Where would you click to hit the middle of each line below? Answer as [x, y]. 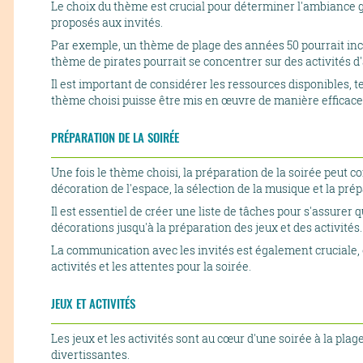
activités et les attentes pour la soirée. [151, 266]
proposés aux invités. [107, 22]
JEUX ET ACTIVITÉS [93, 303]
